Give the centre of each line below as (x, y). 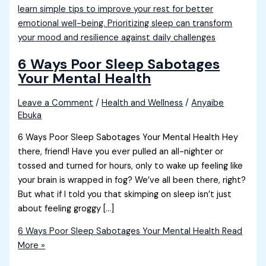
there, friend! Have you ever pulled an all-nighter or (121, 151)
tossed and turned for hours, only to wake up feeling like (131, 166)
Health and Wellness (142, 103)
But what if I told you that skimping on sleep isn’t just (125, 194)
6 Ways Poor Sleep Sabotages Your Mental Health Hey (128, 137)
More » (32, 246)
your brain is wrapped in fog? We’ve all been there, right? (132, 180)
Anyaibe (208, 103)
